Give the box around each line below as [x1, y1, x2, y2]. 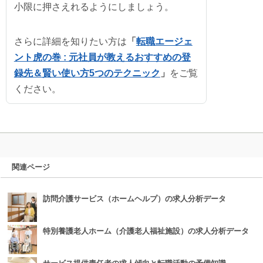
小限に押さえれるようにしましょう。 [14, 1, 174, 12]
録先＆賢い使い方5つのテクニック [14, 68, 160, 78]
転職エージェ [136, 36, 193, 46]
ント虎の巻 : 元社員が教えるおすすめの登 [14, 52, 191, 62]
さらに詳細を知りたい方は [14, 36, 127, 46]
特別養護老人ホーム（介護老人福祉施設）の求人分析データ [42, 227, 249, 236]
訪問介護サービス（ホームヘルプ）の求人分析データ [42, 194, 226, 204]
